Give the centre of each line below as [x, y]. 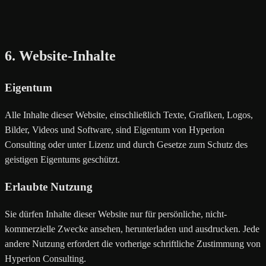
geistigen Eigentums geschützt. [62, 160]
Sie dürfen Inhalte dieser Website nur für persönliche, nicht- [116, 214]
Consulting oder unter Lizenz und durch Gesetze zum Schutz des [126, 145]
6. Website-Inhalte [60, 56]
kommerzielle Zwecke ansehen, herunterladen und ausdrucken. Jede [132, 229]
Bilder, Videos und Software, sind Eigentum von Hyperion [115, 130]
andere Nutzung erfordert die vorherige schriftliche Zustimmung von [133, 243]
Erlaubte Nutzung [49, 186]
